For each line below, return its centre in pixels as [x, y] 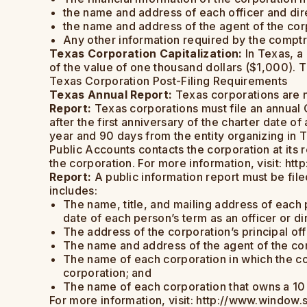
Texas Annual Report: [111, 95]
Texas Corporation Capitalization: [146, 54]
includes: [73, 191]
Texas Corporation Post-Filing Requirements [169, 81]
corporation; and [108, 273]
